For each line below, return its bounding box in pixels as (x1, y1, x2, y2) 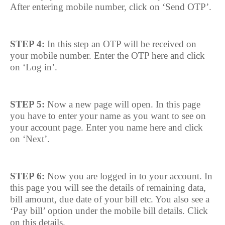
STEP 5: (10, 99, 45, 109)
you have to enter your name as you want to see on (10, 110, 206, 121)
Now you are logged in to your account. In (47, 171, 212, 181)
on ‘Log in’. (10, 62, 57, 72)
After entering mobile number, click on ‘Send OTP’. (10, 2, 211, 12)
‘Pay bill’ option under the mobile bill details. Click (10, 205, 208, 216)
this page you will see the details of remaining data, (10, 182, 206, 193)
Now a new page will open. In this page (45, 99, 200, 109)
